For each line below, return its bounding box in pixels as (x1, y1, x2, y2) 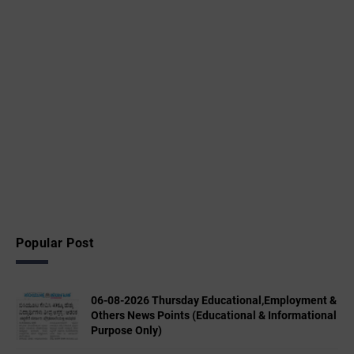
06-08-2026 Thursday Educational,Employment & (91, 294, 337, 307)
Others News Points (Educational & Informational (91, 309, 337, 322)
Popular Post (16, 235, 93, 250)
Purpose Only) (91, 324, 162, 337)
